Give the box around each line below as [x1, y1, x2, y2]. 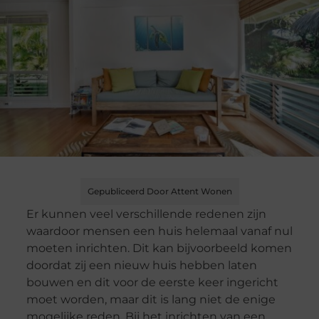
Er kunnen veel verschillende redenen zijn [26, 207, 266, 221]
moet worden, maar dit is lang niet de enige [26, 293, 276, 307]
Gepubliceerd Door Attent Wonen [87, 186, 232, 197]
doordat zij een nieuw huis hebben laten [26, 258, 257, 273]
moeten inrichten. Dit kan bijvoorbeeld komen [26, 241, 292, 256]
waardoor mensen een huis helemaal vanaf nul [26, 224, 293, 239]
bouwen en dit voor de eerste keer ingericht [26, 276, 278, 290]
